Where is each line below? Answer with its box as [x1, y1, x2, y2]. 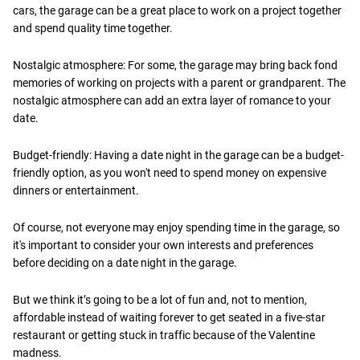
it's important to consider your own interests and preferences [13, 238, 313, 252]
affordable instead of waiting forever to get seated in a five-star [13, 310, 325, 324]
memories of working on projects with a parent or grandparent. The [13, 76, 346, 89]
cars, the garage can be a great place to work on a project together [13, 3, 342, 17]
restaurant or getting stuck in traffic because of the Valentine [13, 328, 315, 342]
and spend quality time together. [13, 21, 173, 35]
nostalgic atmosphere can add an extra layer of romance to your [13, 93, 331, 107]
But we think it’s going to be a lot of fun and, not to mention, [13, 292, 307, 306]
